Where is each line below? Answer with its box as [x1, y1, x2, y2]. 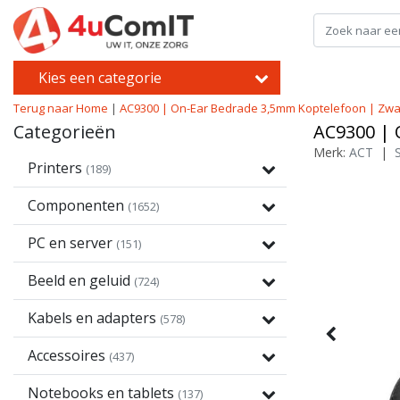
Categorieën [13, 120, 116, 144]
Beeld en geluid [28, 271, 134, 290]
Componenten [28, 196, 128, 215]
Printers [28, 158, 86, 178]
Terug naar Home [13, 100, 108, 116]
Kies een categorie [38, 67, 162, 87]
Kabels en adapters [28, 308, 160, 328]
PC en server [28, 233, 116, 253]
